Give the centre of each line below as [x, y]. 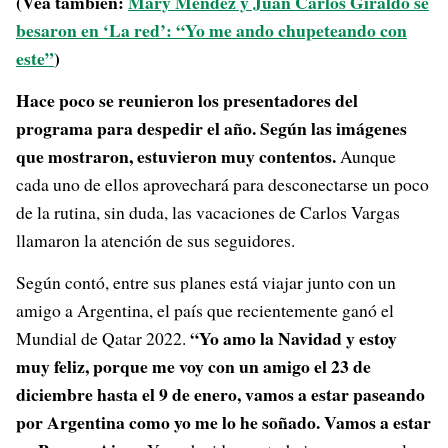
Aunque [366, 156]
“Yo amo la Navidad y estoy [293, 338]
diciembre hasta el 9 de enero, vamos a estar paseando [220, 394]
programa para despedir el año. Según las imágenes [211, 128]
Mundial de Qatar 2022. [101, 338]
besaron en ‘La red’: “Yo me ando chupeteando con [211, 30]
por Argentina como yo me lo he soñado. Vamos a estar [223, 422]
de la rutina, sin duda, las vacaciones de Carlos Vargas [208, 212]
